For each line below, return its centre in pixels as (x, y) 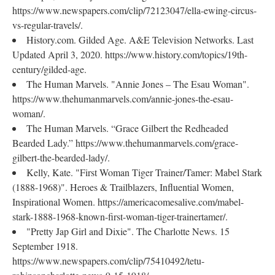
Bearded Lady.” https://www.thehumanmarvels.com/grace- (125, 143)
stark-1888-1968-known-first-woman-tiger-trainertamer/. (120, 216)
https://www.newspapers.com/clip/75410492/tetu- (108, 261)
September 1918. (45, 246)
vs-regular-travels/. (48, 25)
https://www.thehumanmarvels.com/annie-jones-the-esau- (123, 99)
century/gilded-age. (49, 69)
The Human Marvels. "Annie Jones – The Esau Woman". (138, 84)
